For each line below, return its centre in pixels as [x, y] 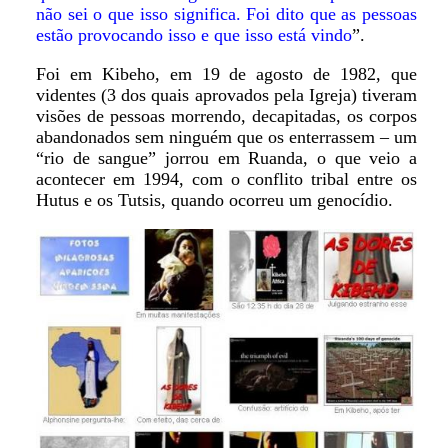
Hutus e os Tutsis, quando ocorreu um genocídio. [214, 200]
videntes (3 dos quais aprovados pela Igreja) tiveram [226, 95]
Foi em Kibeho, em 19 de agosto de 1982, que [226, 74]
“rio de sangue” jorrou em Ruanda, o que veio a [226, 158]
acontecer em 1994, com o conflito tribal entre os [226, 179]
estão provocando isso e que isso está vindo [193, 35]
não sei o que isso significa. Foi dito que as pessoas [226, 14]
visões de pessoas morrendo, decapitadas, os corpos [226, 116]
